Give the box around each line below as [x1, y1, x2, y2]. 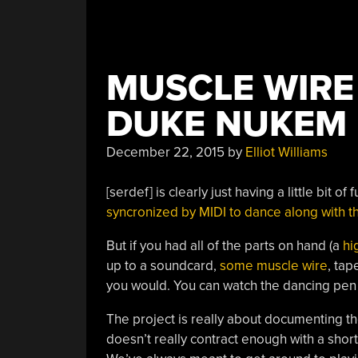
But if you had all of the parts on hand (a [105, 237, 343, 254]
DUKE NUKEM [105, 101, 347, 146]
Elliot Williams [245, 143, 328, 161]
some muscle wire [219, 257, 328, 274]
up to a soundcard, [105, 257, 220, 274]
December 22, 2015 [105, 143, 225, 161]
